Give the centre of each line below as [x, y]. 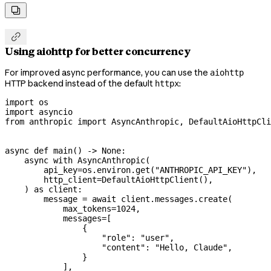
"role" [68, 237]
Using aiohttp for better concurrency [98, 51]
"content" [75, 247]
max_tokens [58, 208]
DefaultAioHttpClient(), [157, 179]
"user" [155, 237]
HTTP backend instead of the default [80, 83]
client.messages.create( [174, 199]
